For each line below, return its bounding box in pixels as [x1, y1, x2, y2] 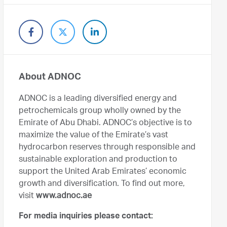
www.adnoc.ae [36, 193, 92, 201]
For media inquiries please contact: [19, 213, 153, 221]
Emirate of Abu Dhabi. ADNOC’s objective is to [19, 120, 192, 128]
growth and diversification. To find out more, [19, 180, 185, 188]
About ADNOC [19, 73, 81, 82]
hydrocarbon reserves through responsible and [19, 144, 196, 152]
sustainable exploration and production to [19, 156, 177, 164]
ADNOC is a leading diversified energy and [19, 95, 177, 103]
